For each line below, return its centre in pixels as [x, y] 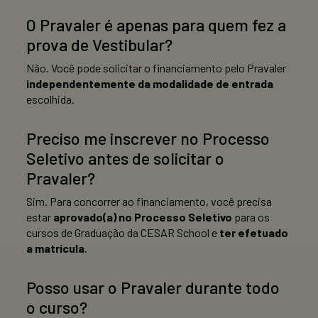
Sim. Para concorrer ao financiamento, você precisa [149, 202]
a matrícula [55, 248]
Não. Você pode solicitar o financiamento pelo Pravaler [156, 68]
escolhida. [50, 99]
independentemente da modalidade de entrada [150, 84]
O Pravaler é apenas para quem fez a [156, 25]
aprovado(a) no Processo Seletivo [143, 217]
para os [251, 217]
